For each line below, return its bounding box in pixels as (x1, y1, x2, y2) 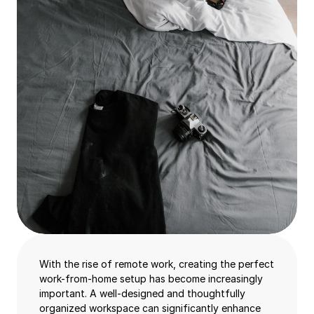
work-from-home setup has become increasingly (39, 273, 263, 285)
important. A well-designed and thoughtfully (39, 287, 245, 299)
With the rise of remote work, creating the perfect (39, 258, 274, 270)
